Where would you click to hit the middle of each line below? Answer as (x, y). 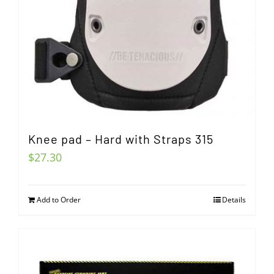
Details (234, 200)
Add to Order (59, 200)
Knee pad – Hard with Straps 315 (121, 139)
